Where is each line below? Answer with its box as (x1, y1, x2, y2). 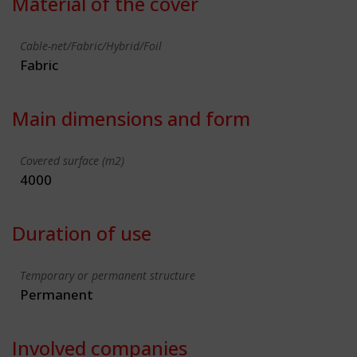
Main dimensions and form (12, 104, 250, 131)
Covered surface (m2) (20, 152, 124, 168)
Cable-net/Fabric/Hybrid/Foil (20, 37, 162, 53)
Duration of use (12, 219, 151, 246)
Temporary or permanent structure (20, 267, 195, 283)
